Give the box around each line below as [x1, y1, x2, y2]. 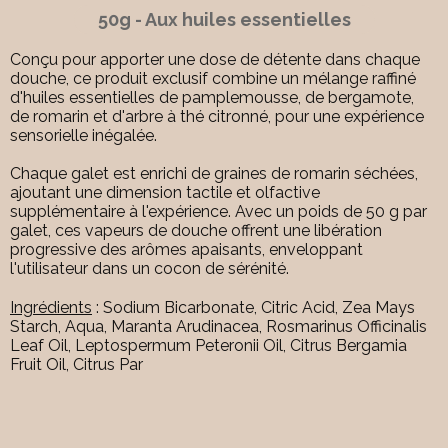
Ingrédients [10, 297, 92, 317]
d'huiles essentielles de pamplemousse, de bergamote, [10, 88, 414, 108]
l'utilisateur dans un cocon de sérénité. [10, 259, 289, 279]
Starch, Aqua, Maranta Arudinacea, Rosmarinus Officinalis [10, 316, 427, 336]
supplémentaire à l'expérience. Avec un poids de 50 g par [10, 202, 427, 222]
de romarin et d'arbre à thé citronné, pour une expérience [10, 107, 424, 127]
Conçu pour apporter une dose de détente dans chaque [10, 50, 420, 70]
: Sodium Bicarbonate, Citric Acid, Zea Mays [92, 297, 415, 317]
